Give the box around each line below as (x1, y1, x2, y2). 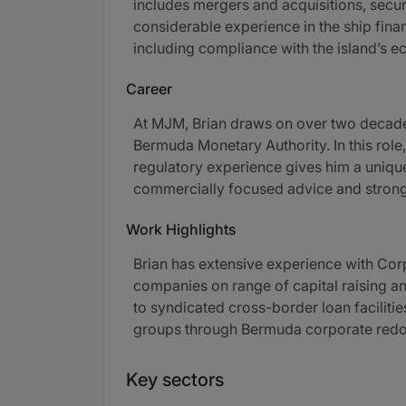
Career (126, 80, 172, 98)
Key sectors (126, 369, 224, 391)
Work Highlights (126, 220, 237, 238)
